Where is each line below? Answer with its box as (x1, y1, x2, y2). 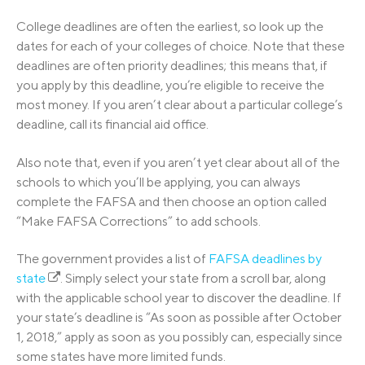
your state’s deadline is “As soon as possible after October (16, 310, 341, 326)
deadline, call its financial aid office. (16, 117, 209, 133)
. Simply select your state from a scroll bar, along (60, 270, 326, 287)
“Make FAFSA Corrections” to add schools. (16, 213, 261, 229)
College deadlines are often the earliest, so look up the (16, 19, 323, 35)
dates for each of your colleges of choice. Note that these (16, 38, 345, 55)
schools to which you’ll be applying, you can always (16, 174, 301, 190)
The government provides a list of (16, 251, 209, 267)
